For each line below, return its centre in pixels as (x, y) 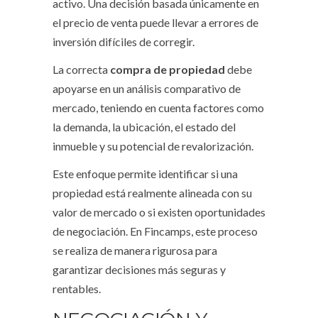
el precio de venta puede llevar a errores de (155, 23)
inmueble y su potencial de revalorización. (153, 146)
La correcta (81, 70)
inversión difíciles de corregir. (124, 42)
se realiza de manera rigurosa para (135, 251)
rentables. (77, 289)
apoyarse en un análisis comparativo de (147, 89)
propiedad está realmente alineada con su (152, 193)
